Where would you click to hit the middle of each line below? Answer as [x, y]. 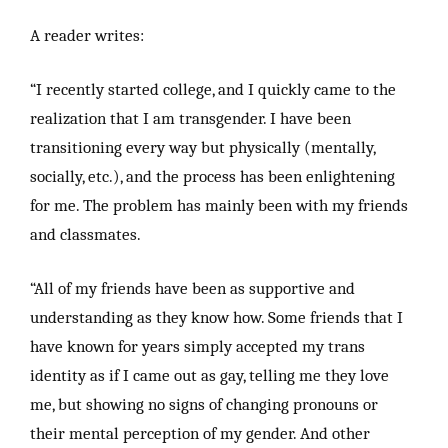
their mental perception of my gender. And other [200, 432]
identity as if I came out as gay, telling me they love [209, 374]
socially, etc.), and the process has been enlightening [212, 175]
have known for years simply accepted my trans [197, 345]
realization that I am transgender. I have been [190, 117]
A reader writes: [87, 34]
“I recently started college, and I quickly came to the [213, 88]
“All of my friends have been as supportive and [192, 287]
